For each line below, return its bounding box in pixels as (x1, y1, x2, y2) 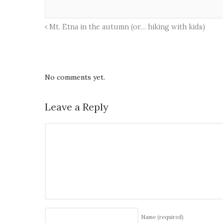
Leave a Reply (45, 101, 109, 113)
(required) (157, 214, 184, 221)
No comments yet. (45, 73, 106, 82)
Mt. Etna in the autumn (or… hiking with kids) (47, 22, 206, 32)
